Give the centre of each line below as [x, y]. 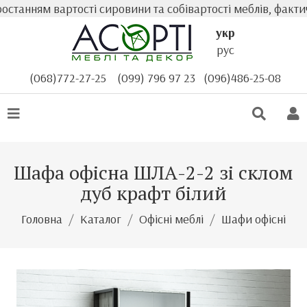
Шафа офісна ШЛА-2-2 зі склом [153, 172]
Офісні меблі [171, 219]
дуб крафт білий [153, 193]
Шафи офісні [254, 219]
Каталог [101, 219]
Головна [42, 219]
